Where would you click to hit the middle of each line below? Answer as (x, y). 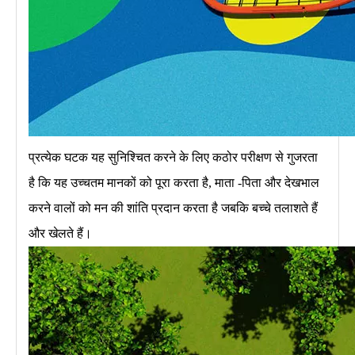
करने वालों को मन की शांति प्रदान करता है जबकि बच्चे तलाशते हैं (173, 208)
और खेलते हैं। (60, 233)
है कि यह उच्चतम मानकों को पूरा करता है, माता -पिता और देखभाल (174, 182)
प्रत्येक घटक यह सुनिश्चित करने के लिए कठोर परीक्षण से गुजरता (173, 157)
